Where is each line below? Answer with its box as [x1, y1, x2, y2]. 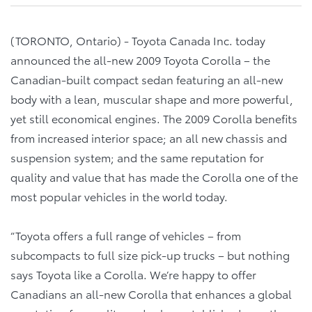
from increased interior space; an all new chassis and [10, 130, 287, 146]
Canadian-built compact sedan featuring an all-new [10, 71, 283, 87]
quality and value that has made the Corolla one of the [10, 169, 298, 185]
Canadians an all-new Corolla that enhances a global [10, 286, 292, 302]
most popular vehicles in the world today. [10, 188, 228, 204]
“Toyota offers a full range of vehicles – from [10, 227, 241, 243]
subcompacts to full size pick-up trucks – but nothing [10, 247, 290, 263]
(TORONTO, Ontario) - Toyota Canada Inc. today [10, 32, 265, 48]
